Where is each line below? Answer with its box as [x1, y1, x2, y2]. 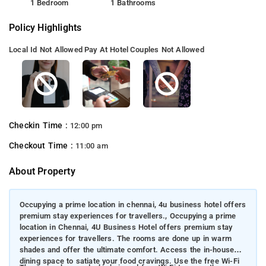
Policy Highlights [9, 21, 82, 33]
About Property [9, 165, 75, 177]
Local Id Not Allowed [9, 45, 83, 54]
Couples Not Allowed [130, 45, 204, 54]
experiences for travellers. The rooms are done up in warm [19, 234, 232, 243]
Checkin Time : [9, 120, 70, 131]
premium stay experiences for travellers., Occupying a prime [19, 211, 236, 221]
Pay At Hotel [84, 45, 129, 54]
